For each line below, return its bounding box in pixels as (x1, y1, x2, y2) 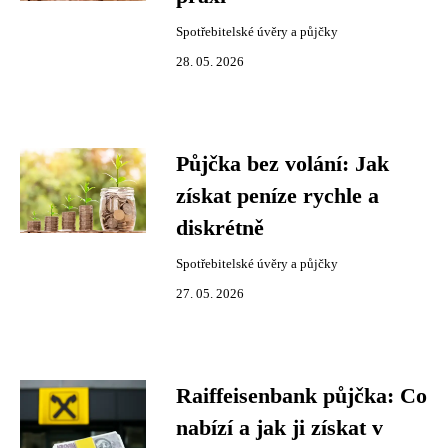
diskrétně (176, 216, 264, 240)
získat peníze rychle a (176, 184, 379, 208)
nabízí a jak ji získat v (176, 416, 383, 440)
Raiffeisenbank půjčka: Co (176, 384, 427, 408)
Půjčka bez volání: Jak (176, 152, 389, 176)
